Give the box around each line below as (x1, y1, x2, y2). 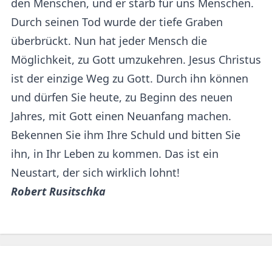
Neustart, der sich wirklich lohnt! (11, 165, 180, 180)
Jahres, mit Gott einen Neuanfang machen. (11, 108, 231, 123)
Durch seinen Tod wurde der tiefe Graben (11, 14, 223, 29)
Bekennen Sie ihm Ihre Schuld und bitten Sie (11, 127, 240, 142)
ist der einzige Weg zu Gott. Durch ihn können (11, 70, 248, 86)
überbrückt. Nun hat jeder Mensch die (11, 33, 207, 48)
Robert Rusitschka (11, 183, 106, 199)
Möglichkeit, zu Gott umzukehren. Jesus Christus (11, 52, 261, 67)
